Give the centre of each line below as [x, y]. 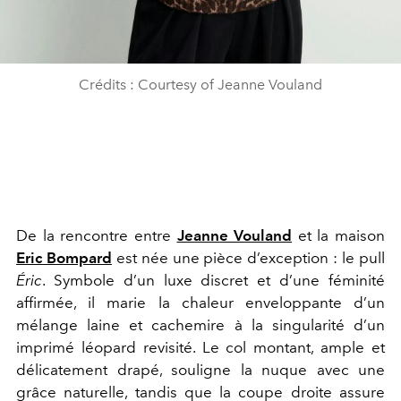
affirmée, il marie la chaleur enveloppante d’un [200, 303]
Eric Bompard [64, 258]
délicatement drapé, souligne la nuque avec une [200, 370]
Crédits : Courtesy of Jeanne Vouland [200, 85]
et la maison [338, 235]
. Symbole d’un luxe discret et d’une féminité [213, 280]
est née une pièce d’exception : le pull [248, 258]
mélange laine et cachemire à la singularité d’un [200, 325]
